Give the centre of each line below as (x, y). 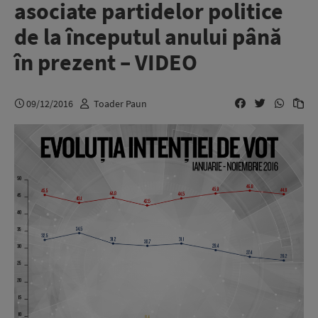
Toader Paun (120, 103)
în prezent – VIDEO (106, 62)
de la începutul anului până (148, 37)
